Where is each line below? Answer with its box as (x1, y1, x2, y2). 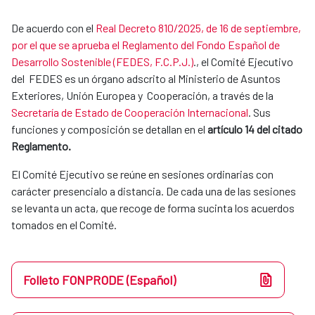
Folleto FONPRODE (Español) (23, 272, 176, 288)
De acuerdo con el (11, 21, 96, 35)
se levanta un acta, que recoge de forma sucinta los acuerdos (11, 201, 295, 215)
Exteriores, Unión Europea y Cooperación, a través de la (11, 89, 274, 103)
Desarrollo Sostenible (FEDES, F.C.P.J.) (11, 55, 193, 69)
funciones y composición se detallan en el (11, 122, 207, 136)
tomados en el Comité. (11, 218, 117, 232)
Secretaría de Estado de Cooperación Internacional (11, 105, 248, 120)
